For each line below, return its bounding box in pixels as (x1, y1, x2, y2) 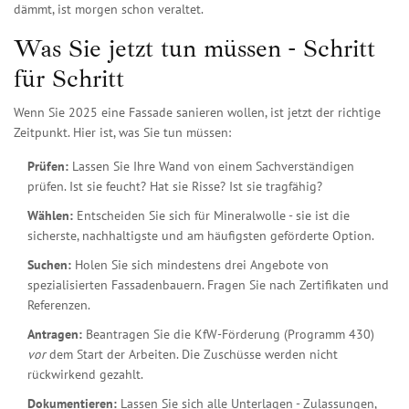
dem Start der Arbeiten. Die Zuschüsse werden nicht (46, 346, 338, 363)
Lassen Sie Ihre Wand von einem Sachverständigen (68, 158, 354, 175)
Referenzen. (27, 297, 90, 314)
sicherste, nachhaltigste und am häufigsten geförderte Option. (27, 227, 374, 245)
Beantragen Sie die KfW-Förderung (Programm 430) (82, 326, 374, 343)
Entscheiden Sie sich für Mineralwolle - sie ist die (73, 207, 350, 225)
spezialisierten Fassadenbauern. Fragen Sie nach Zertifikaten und (27, 277, 389, 294)
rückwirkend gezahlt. (27, 366, 143, 383)
